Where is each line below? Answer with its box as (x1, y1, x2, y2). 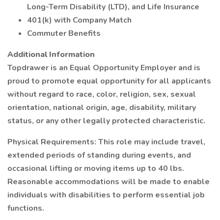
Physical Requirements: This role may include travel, (7, 137, 205, 147)
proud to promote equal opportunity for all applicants (7, 76, 211, 86)
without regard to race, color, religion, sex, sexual (7, 89, 196, 100)
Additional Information (7, 49, 95, 60)
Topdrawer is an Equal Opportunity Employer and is (7, 62, 200, 73)
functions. (7, 203, 44, 214)
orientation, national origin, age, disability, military (7, 102, 196, 113)
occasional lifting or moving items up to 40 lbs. (7, 163, 184, 174)
